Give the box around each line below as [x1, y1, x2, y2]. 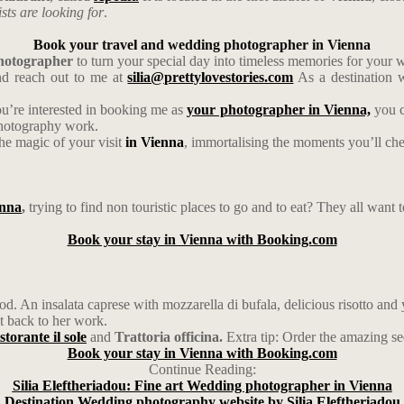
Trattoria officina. [115, 329, 226, 344]
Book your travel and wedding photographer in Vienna [33, 37, 371, 52]
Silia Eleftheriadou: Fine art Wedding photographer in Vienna [12, 378, 392, 393]
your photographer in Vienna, [187, 102, 371, 117]
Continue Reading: [148, 362, 256, 377]
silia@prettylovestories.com [127, 69, 294, 85]
